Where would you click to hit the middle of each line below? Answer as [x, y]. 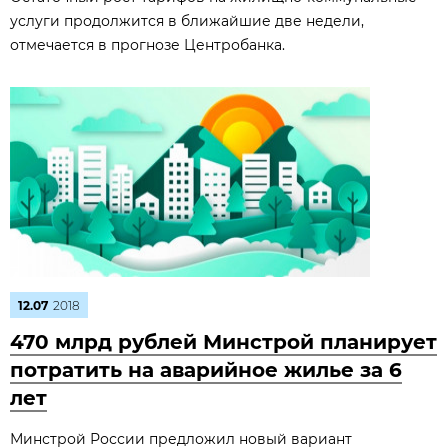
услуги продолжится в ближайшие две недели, [187, 21]
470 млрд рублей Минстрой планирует [223, 342]
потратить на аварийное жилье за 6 [206, 370]
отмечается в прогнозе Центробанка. [147, 45]
